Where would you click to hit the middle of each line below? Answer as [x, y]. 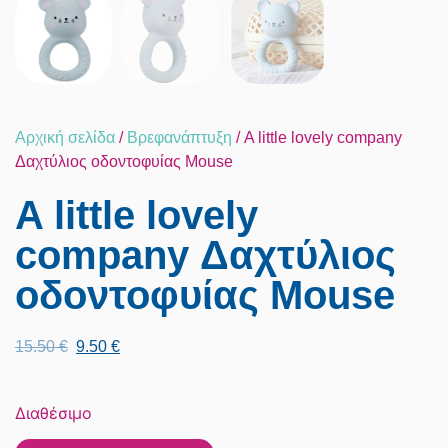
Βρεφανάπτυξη [179, 137]
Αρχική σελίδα [65, 137]
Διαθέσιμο [53, 413]
